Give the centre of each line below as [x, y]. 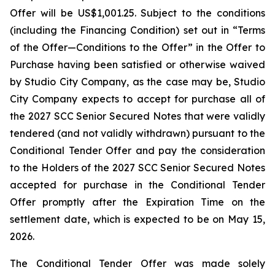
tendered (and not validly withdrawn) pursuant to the [137, 133]
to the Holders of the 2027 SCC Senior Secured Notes [137, 168]
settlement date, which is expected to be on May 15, [137, 219]
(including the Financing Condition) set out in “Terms [137, 30]
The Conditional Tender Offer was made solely [137, 263]
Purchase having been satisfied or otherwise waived [137, 64]
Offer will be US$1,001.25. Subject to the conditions [137, 13]
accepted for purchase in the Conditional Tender [137, 185]
